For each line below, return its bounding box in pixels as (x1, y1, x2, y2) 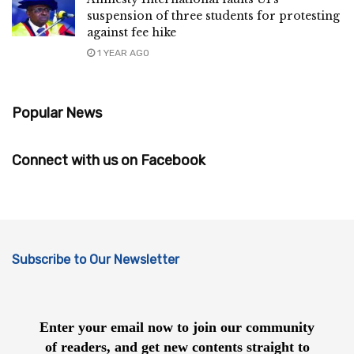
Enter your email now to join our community (40, 319, 314, 336)
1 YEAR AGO (95, 47, 149, 58)
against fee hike (87, 24, 176, 40)
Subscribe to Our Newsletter (12, 251, 179, 267)
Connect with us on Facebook (12, 151, 205, 169)
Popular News (12, 104, 102, 122)
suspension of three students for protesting (87, 8, 340, 23)
